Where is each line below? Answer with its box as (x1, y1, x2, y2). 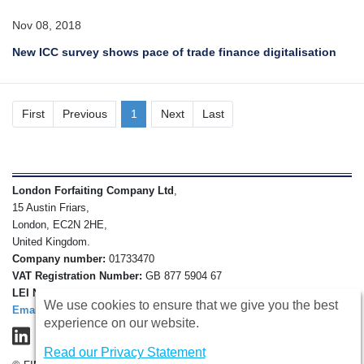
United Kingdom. (12, 236, 90, 248)
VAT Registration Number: (12, 270, 142, 282)
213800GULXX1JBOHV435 (76, 287, 207, 299)
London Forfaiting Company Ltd (12, 184, 174, 197)
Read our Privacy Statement (43, 345, 206, 360)
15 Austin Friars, (12, 201, 89, 214)
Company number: (12, 253, 106, 265)
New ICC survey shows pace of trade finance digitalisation (12, 45, 336, 58)
